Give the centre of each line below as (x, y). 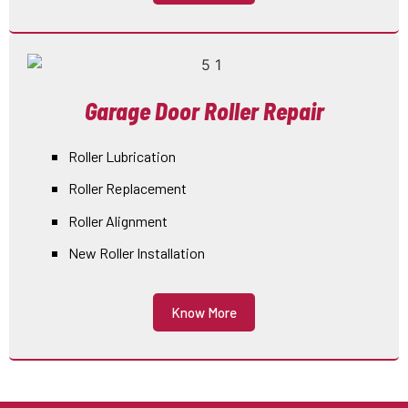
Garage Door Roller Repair (204, 110)
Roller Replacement (127, 189)
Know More (204, 313)
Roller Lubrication (122, 156)
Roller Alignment (118, 220)
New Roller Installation (137, 252)
